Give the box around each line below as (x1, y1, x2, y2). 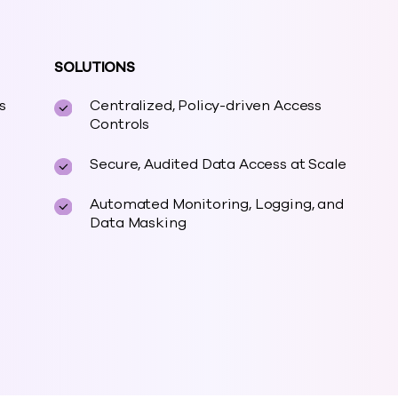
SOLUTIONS (54, 58, 135, 77)
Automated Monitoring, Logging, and (90, 195, 344, 214)
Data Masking (90, 213, 187, 233)
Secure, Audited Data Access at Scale (90, 155, 346, 174)
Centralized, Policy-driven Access (90, 96, 322, 115)
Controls (90, 115, 150, 134)
